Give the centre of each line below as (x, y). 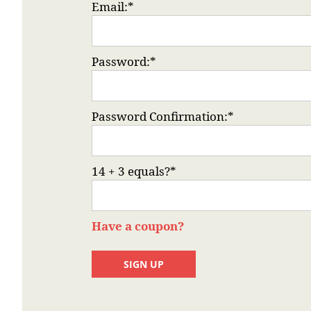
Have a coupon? (138, 226)
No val (106, 258)
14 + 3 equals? (131, 171)
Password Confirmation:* (163, 116)
